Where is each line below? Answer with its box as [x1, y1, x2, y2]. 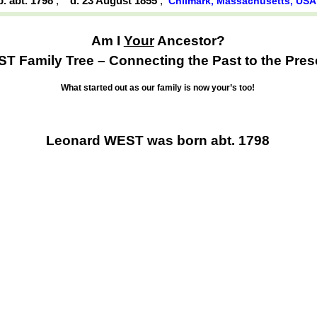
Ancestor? [154, 33, 225, 48]
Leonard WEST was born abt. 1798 [46, 133, 270, 149]
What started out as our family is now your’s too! [61, 83, 255, 93]
